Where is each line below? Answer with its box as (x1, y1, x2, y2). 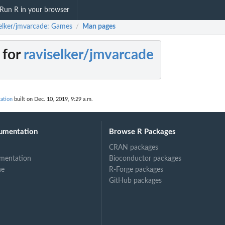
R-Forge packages (109, 166, 164, 173)
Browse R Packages (109, 128, 176, 136)
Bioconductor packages (109, 155, 182, 162)
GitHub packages (109, 177, 162, 184)
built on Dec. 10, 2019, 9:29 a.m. (13, 96, 93, 102)
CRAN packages (109, 144, 159, 151)
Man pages (82, 23, 116, 31)
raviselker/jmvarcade (24, 48, 154, 62)
